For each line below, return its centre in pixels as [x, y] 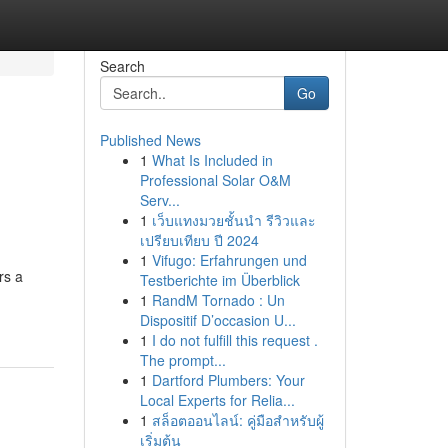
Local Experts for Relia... [217, 400]
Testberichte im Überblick [219, 280]
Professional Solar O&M [215, 180]
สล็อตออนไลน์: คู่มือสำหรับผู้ [237, 420]
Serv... [159, 200]
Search [122, 66]
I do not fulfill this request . [234, 340]
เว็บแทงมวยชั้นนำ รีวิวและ [233, 220]
